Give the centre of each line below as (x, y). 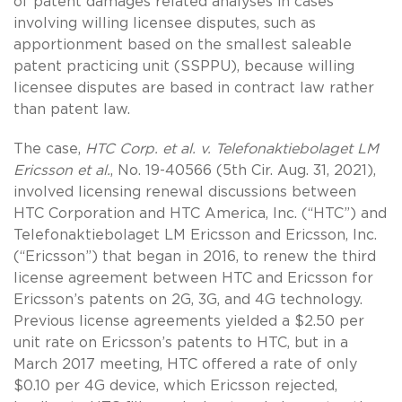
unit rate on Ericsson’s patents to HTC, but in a (181, 342)
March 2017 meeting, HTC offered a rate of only (185, 364)
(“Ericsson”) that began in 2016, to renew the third (195, 256)
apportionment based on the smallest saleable (183, 44)
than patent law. (72, 109)
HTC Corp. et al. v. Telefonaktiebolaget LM (232, 149)
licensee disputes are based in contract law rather (194, 87)
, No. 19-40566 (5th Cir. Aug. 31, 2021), (243, 170)
